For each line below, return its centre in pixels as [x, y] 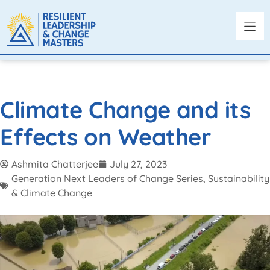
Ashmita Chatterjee [55, 164]
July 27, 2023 [138, 164]
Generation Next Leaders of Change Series [107, 178]
